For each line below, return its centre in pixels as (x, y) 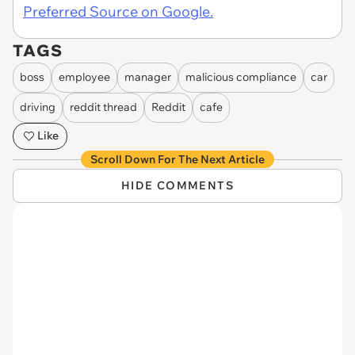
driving (38, 107)
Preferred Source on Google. (118, 11)
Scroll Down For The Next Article (177, 159)
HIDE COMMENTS (177, 185)
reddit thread (103, 107)
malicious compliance (241, 77)
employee (84, 77)
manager (148, 77)
